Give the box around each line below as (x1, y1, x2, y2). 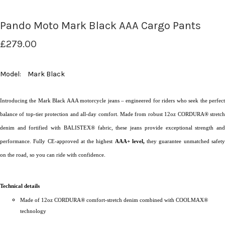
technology (20, 208, 46, 214)
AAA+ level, (115, 138, 145, 145)
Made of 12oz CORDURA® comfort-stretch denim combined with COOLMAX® (20, 197, 208, 203)
